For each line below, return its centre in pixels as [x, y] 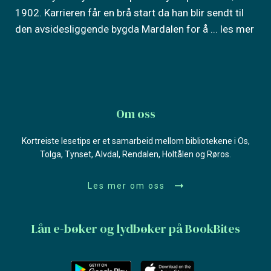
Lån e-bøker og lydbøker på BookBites [135, 228]
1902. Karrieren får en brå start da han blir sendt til [129, 12]
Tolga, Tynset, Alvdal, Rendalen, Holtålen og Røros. [135, 154]
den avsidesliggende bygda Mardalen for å [113, 29]
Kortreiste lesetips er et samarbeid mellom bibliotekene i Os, [135, 141]
